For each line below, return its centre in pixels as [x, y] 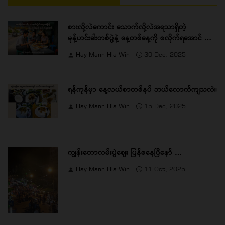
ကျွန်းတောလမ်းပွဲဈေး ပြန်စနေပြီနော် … [125, 152]
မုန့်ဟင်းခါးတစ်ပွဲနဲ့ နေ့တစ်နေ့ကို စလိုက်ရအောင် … [140, 38]
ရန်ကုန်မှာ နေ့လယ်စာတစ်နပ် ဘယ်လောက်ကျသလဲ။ [186, 89]
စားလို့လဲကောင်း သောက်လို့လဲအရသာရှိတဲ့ [127, 27]
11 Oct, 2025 [164, 169]
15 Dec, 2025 [164, 106]
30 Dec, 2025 [164, 55]
